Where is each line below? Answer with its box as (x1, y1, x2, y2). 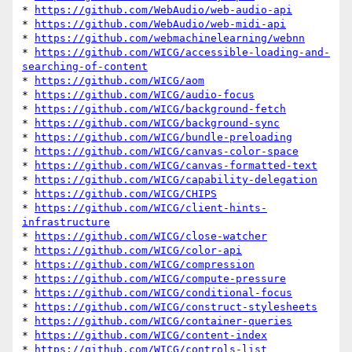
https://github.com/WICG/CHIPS (35, 188, 217, 200)
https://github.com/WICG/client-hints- (35, 202, 267, 214)
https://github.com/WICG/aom (35, 75, 204, 87)
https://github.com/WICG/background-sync (35, 117, 280, 130)
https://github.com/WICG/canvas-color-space (35, 145, 299, 158)
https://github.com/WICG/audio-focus (35, 89, 255, 101)
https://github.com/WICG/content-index (35, 329, 267, 342)
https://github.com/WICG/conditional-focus (35, 287, 292, 299)
